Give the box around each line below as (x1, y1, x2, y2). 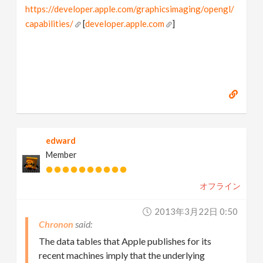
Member (46, 150, 77, 160)
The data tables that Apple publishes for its (39, 235, 212, 247)
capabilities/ (25, 18, 74, 29)
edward (46, 136, 76, 146)
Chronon (39, 218, 74, 230)
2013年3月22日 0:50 (154, 206, 238, 217)
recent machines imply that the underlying (39, 249, 205, 261)
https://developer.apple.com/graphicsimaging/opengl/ (25, 4, 235, 14)
